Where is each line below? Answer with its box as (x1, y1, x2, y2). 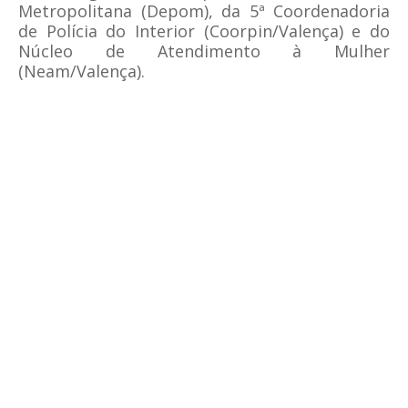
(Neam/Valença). (18, 60, 145, 82)
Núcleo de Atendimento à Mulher (18, 40, 390, 62)
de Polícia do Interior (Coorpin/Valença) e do (18, 20, 390, 42)
